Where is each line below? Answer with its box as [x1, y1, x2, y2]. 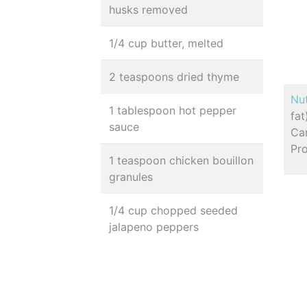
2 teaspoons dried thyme [109, 70, 239, 84]
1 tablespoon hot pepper [109, 103, 236, 117]
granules [109, 170, 153, 184]
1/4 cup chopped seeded [109, 204, 238, 217]
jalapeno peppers [109, 220, 199, 234]
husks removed [109, 3, 188, 16]
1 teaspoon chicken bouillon [109, 153, 254, 167]
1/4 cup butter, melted [109, 36, 223, 50]
